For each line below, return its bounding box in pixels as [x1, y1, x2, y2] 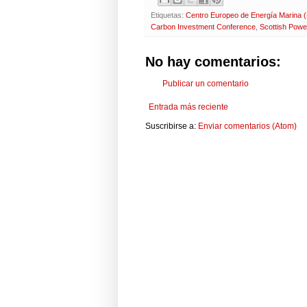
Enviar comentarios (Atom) [198, 121, 297, 131]
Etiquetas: [151, 10, 186, 19]
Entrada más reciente [149, 101, 228, 112]
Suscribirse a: [145, 121, 198, 131]
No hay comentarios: [145, 53, 281, 69]
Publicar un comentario [162, 78, 249, 88]
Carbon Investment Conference [151, 22, 256, 31]
